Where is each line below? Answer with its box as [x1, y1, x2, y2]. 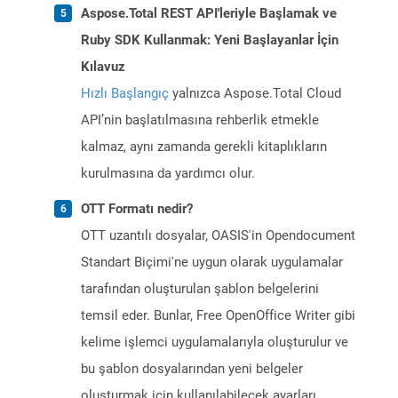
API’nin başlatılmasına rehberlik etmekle [81, 112, 319, 129]
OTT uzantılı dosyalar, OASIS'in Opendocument [81, 227, 355, 244]
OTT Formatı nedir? [81, 201, 193, 218]
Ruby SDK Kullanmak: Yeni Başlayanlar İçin [81, 32, 338, 49]
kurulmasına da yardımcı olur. [81, 165, 255, 182]
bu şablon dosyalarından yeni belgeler [81, 361, 303, 378]
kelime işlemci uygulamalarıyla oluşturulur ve [81, 334, 348, 351]
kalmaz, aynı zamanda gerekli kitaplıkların [81, 139, 327, 155]
